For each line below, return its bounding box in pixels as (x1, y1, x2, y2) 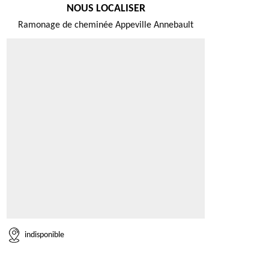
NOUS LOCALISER (66, 3, 145, 14)
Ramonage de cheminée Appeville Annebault (18, 20, 193, 30)
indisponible (25, 230, 64, 240)
